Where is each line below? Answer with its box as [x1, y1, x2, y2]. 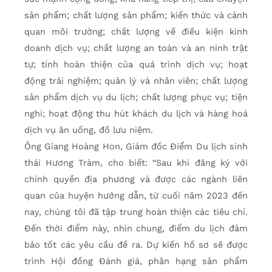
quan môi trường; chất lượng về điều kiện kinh [24, 25, 248, 37]
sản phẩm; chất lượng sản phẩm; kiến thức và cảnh [24, 9, 248, 21]
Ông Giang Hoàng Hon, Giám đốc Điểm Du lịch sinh [24, 140, 248, 152]
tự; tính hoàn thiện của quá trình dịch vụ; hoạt [24, 58, 248, 70]
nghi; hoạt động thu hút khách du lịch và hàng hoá [24, 107, 248, 119]
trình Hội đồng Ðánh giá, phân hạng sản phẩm [24, 255, 248, 267]
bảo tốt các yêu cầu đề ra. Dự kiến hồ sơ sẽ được [24, 239, 248, 250]
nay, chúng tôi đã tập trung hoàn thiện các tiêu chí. [24, 206, 248, 217]
